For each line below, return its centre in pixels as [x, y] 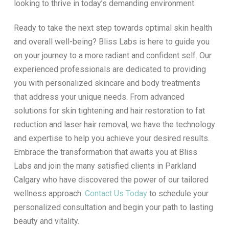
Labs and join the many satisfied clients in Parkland [105, 166]
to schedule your [178, 194]
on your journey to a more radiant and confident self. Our [112, 56]
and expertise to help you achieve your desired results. [111, 139]
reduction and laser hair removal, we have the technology [114, 125]
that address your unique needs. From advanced [99, 97]
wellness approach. [49, 194]
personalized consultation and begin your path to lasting [113, 208]
